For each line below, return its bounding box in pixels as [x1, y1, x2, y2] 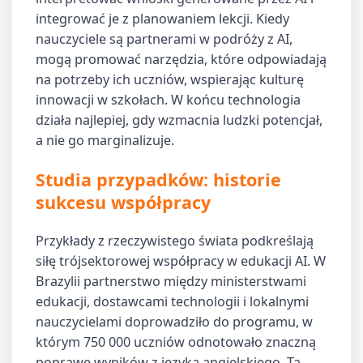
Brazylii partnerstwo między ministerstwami [36, 272, 307, 291]
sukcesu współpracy [36, 190, 211, 214]
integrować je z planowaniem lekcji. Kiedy [36, 10, 290, 28]
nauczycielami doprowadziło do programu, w [36, 313, 314, 331]
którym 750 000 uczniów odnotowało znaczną [36, 333, 317, 352]
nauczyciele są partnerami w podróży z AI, [36, 30, 293, 49]
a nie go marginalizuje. [36, 131, 175, 150]
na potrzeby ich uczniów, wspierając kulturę [36, 70, 305, 89]
